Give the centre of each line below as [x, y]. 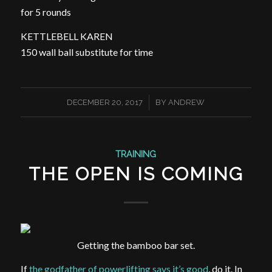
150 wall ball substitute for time [87, 52]
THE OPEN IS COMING [136, 174]
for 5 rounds [46, 12]
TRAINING [136, 154]
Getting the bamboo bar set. [136, 245]
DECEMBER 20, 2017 [105, 103]
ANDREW [187, 103]
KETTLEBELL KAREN [66, 36]
